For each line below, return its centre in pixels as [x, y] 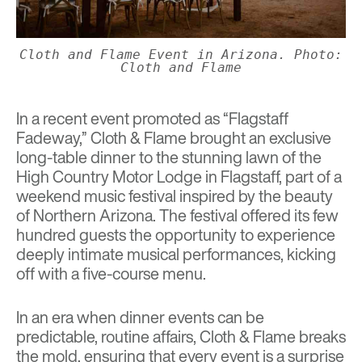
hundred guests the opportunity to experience [176, 234]
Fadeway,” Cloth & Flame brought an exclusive [174, 137]
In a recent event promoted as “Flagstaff [152, 118]
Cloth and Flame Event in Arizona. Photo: [181, 54]
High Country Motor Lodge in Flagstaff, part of [175, 176]
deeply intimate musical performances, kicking [176, 254]
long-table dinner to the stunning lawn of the [169, 157]
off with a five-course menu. [111, 273]
